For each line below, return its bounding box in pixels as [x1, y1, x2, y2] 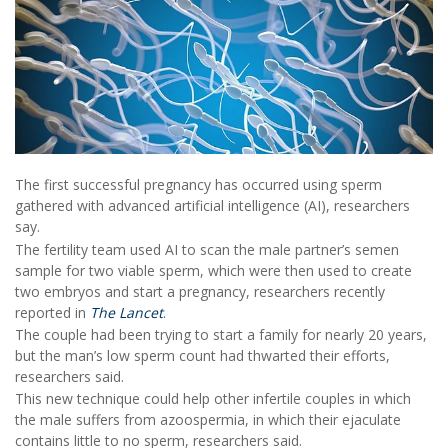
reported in [15, 302, 90, 322]
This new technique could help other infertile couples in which [15, 389, 411, 409]
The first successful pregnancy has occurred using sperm [15, 175, 382, 195]
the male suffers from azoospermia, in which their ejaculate [15, 410, 401, 430]
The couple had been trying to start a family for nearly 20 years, [15, 324, 427, 344]
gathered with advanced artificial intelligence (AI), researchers [15, 196, 410, 216]
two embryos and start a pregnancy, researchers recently [15, 281, 385, 301]
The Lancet [90, 302, 163, 322]
